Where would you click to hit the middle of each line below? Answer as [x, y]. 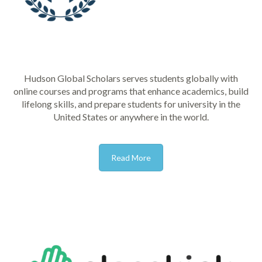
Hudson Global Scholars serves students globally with [131, 78]
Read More [131, 157]
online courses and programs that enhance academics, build [131, 91]
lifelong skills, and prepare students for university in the [131, 104]
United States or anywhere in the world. [131, 116]
